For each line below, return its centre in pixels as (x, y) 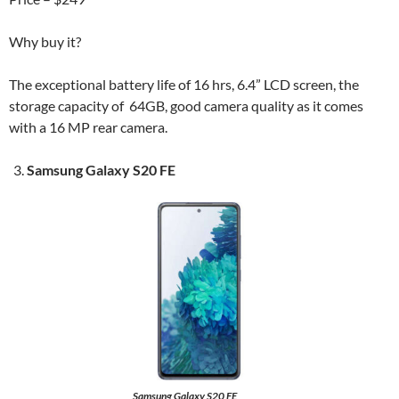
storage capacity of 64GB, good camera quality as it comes (186, 106)
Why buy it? (45, 41)
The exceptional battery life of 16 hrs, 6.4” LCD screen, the (184, 84)
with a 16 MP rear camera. (88, 127)
